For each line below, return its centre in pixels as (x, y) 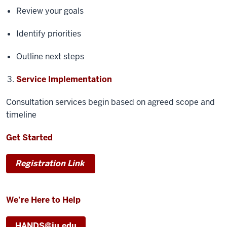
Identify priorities (50, 34)
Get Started (29, 138)
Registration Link (50, 163)
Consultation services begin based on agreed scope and (110, 102)
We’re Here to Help (43, 200)
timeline (21, 115)
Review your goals (51, 11)
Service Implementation (64, 79)
